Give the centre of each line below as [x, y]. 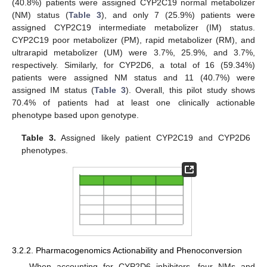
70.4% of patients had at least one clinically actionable [133, 103]
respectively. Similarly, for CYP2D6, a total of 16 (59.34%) [133, 65]
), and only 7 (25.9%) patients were [178, 15]
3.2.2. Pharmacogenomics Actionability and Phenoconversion [127, 251]
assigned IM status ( [53, 90]
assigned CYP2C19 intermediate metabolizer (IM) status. [133, 28]
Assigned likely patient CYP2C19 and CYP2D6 [153, 138]
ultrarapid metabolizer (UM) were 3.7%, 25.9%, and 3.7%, [133, 53]
